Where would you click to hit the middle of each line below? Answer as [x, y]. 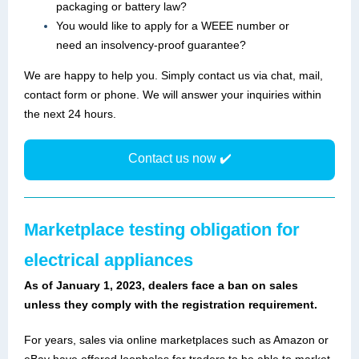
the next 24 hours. [70, 114]
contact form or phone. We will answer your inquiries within [173, 95]
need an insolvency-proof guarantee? [151, 45]
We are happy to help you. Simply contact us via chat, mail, [173, 75]
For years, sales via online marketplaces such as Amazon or [176, 340]
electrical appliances [109, 260]
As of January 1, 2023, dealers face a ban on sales [161, 285]
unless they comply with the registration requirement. [171, 305]
